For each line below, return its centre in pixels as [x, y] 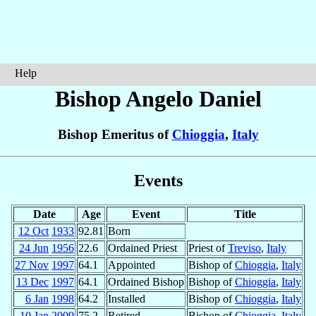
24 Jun [34, 248]
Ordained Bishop [146, 281]
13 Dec [32, 281]
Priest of [208, 248]
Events [158, 181]
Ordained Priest [142, 248]
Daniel [230, 99]
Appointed [132, 265]
